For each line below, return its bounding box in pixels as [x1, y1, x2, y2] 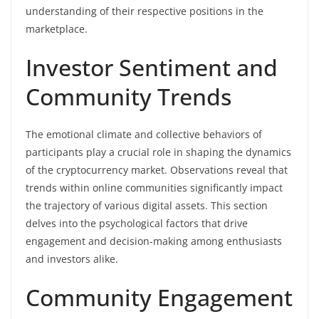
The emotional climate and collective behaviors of [26, 127, 262, 141]
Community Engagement [26, 281, 293, 313]
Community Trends [26, 80, 231, 112]
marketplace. [26, 21, 88, 36]
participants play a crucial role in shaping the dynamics [26, 145, 291, 159]
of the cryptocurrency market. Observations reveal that [26, 162, 288, 177]
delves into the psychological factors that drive [26, 216, 248, 230]
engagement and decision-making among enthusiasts [26, 234, 282, 248]
